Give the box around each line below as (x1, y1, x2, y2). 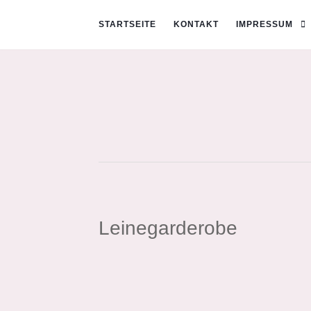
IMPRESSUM (236, 19, 293, 29)
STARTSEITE (99, 19, 156, 29)
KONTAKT (174, 19, 219, 29)
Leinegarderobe (99, 217, 237, 239)
